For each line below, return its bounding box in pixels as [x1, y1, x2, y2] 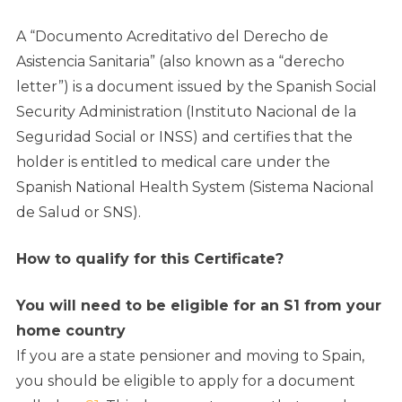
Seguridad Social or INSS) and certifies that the [16, 128, 353, 146]
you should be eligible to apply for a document [16, 372, 355, 390]
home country [16, 322, 130, 340]
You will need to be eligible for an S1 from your [16, 297, 381, 315]
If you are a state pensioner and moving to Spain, [16, 347, 364, 365]
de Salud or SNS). [16, 204, 141, 222]
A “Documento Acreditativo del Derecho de [16, 28, 328, 46]
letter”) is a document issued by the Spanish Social [16, 78, 377, 96]
